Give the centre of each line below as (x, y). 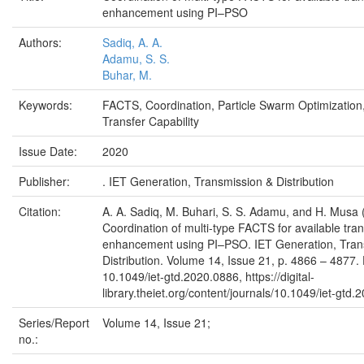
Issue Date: (50, 152)
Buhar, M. (127, 75)
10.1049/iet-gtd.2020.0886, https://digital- (208, 277)
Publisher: (46, 182)
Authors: (42, 43)
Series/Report (54, 323)
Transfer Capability (151, 121)
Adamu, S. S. (136, 59)
